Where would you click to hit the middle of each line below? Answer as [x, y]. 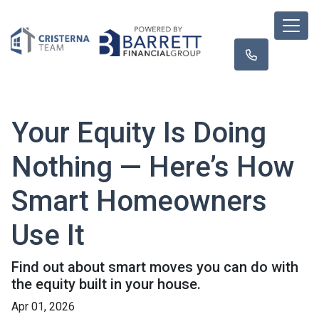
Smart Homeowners [139, 201]
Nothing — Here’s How [153, 167]
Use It [48, 235]
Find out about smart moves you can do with [155, 267]
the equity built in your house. [106, 284]
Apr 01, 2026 [43, 307]
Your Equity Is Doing [139, 133]
